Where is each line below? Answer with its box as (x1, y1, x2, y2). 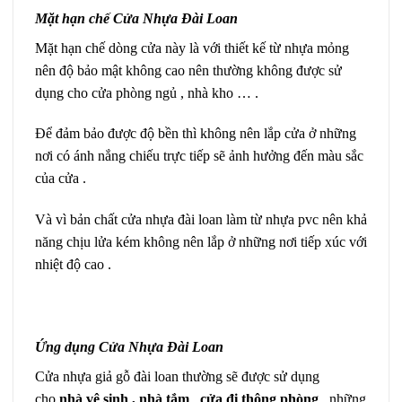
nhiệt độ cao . (35, 257, 111, 273)
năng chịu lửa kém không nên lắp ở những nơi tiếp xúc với (35, 234, 367, 250)
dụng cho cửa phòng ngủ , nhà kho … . (35, 84, 258, 100)
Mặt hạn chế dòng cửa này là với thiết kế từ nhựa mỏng (35, 39, 349, 56)
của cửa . (35, 170, 86, 187)
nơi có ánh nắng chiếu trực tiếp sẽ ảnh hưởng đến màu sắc (35, 148, 363, 164)
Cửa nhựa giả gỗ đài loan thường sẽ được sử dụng (35, 368, 319, 384)
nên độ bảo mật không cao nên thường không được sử (35, 62, 342, 78)
